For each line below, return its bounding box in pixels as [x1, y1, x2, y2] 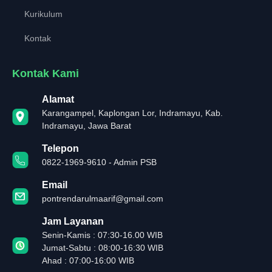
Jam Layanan [41, 216, 104, 227]
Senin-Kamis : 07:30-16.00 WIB [41, 230, 163, 240]
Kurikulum [24, 9, 63, 19]
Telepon [41, 143, 79, 154]
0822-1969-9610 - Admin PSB [41, 157, 157, 168]
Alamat [41, 94, 74, 105]
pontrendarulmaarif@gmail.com [41, 194, 163, 204]
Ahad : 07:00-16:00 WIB [41, 256, 134, 266]
